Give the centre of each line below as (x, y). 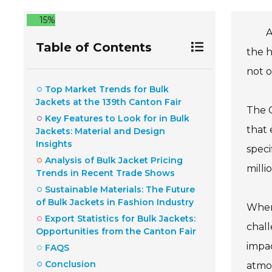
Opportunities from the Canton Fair (116, 232)
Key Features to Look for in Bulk (117, 119)
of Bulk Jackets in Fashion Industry (115, 202)
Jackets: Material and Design (100, 131)
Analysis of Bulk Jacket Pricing (114, 161)
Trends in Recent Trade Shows (105, 173)
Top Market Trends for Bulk (107, 90)
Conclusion (70, 264)
